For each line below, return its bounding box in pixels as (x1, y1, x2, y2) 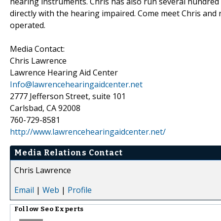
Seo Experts (40, 205, 84, 213)
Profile (68, 184, 92, 195)
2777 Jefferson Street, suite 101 (10, 90, 126, 102)
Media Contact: (10, 43, 65, 54)
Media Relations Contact (14, 147, 123, 157)
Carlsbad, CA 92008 (10, 102, 80, 113)
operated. (10, 19, 45, 31)
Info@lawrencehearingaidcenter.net (10, 78, 143, 90)
